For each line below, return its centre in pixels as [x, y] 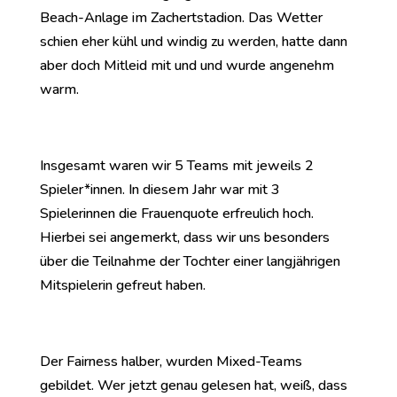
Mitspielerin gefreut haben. [122, 285]
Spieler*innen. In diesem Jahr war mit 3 [160, 190]
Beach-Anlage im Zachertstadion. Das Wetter [181, 18]
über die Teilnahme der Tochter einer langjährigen [190, 261]
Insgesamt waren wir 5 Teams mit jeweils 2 [176, 166]
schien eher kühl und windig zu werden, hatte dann [193, 42]
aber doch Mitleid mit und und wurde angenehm [187, 66]
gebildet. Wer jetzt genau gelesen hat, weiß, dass [193, 385]
